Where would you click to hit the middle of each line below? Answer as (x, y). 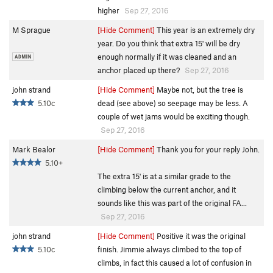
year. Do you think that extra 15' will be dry (169, 43)
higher (109, 10)
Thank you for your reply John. (207, 149)
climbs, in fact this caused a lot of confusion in (175, 262)
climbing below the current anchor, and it (167, 189)
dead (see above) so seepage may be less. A (173, 103)
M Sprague (31, 30)
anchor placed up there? (140, 70)
